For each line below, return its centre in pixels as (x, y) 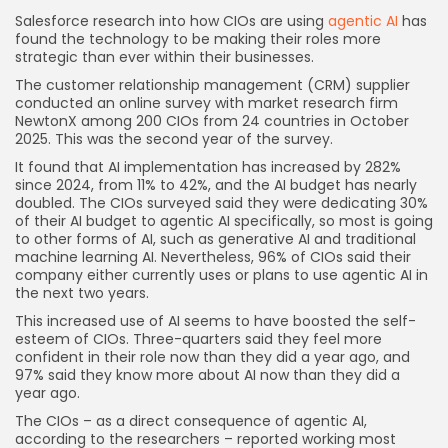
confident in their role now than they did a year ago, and (212, 356)
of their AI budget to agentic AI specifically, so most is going (224, 220)
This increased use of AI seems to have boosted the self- (215, 320)
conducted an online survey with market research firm (206, 102)
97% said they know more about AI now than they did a (207, 374)
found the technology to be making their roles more (198, 38)
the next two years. (82, 292)
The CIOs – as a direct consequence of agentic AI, (191, 420)
